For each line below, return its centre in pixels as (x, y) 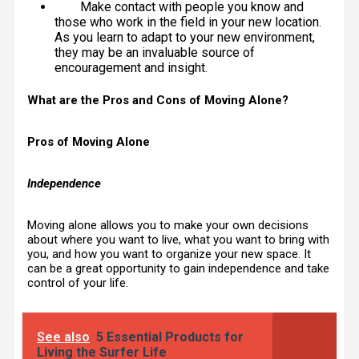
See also (63, 337)
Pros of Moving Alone (89, 142)
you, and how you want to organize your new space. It (169, 254)
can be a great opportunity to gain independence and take (178, 268)
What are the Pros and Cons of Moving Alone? (158, 100)
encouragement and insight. (131, 68)
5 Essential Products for (170, 337)
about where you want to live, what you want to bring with (178, 240)
